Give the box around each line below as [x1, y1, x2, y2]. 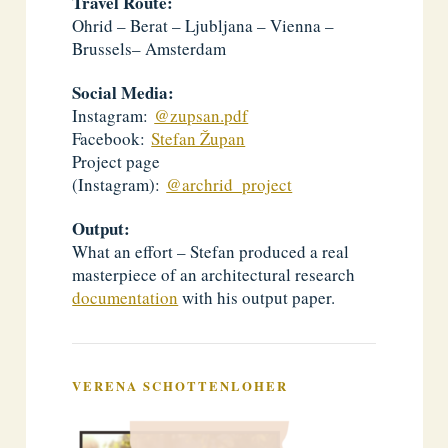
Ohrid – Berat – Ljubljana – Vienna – [72, 13, 335, 37]
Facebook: [72, 126, 152, 150]
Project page [72, 149, 161, 173]
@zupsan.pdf [154, 103, 249, 127]
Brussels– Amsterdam [72, 36, 227, 60]
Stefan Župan [151, 126, 246, 150]
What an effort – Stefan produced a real [72, 240, 350, 264]
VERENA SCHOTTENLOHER [72, 377, 289, 396]
